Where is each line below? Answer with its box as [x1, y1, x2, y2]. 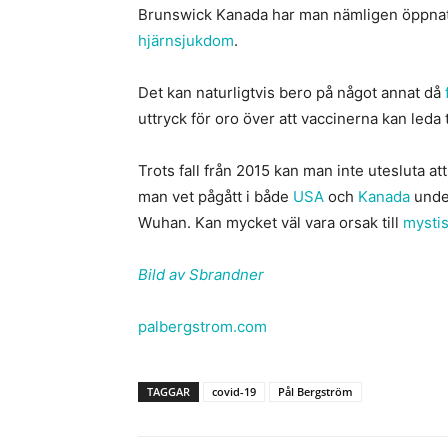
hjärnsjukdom [138, 30, 234, 50]
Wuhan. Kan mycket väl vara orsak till [138, 212, 403, 232]
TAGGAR [147, 383, 190, 399]
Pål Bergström [278, 383, 353, 399]
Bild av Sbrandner [138, 264, 264, 284]
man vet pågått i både [138, 186, 293, 206]
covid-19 [212, 383, 256, 399]
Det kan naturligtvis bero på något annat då [138, 82, 445, 102]
